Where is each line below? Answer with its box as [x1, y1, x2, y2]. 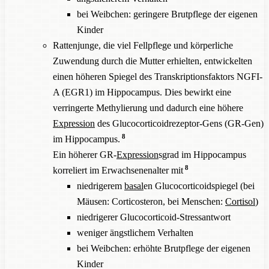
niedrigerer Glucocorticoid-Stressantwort [77, 211, 231, 222]
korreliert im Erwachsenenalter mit [53, 165, 183, 175]
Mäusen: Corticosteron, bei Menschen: [77, 196, 225, 207]
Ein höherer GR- [53, 149, 116, 160]
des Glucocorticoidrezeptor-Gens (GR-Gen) [95, 118, 264, 128]
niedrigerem [77, 180, 124, 191]
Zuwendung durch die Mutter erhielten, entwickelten [53, 55, 252, 66]
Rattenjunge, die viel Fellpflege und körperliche [53, 40, 233, 50]
